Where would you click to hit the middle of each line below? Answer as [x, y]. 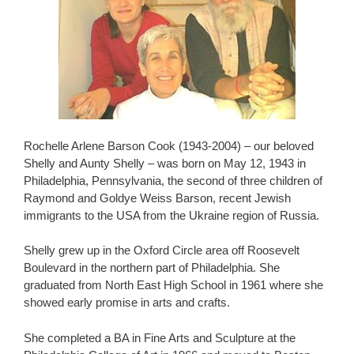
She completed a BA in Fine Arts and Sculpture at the [160, 337]
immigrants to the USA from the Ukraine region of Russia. [171, 215]
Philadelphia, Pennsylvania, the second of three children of [173, 180]
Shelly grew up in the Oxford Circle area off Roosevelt [162, 250]
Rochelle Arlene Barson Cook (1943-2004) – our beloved [169, 145]
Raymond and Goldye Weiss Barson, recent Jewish [157, 198]
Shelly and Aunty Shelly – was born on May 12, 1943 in [165, 163]
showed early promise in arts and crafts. [127, 302]
